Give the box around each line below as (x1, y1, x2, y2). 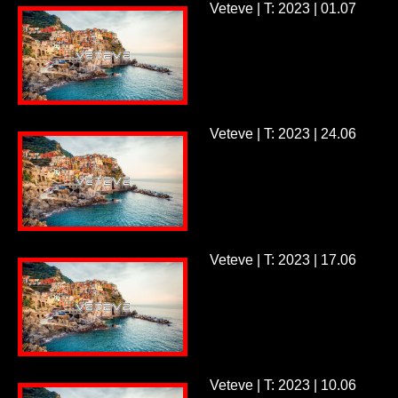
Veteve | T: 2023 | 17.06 (209, 251, 356, 267)
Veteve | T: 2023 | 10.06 (209, 378, 356, 394)
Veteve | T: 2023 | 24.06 (209, 126, 356, 142)
